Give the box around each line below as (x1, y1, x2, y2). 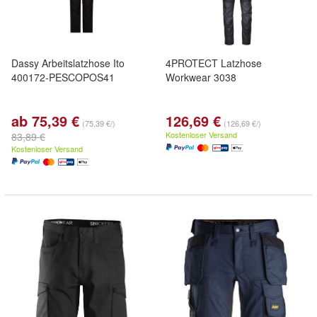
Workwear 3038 (166, 70, 236, 84)
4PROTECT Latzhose (166, 56, 262, 70)
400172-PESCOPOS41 (11, 70, 115, 84)
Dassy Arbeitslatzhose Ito (11, 56, 125, 70)
